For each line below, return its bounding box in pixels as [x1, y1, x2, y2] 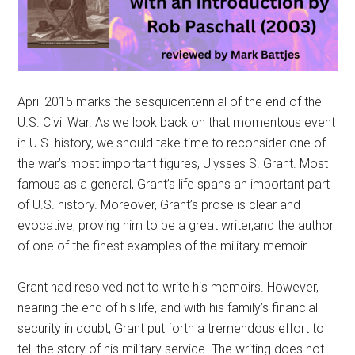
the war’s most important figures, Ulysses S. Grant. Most [17, 156, 329, 171]
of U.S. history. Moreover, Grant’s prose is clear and [17, 197, 301, 212]
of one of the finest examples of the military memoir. [17, 239, 310, 254]
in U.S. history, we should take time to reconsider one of [17, 136, 326, 151]
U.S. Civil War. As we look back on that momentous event [17, 115, 336, 130]
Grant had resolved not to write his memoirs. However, [17, 280, 319, 295]
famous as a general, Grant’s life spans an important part [17, 177, 330, 192]
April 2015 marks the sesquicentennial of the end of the [17, 94, 323, 109]
